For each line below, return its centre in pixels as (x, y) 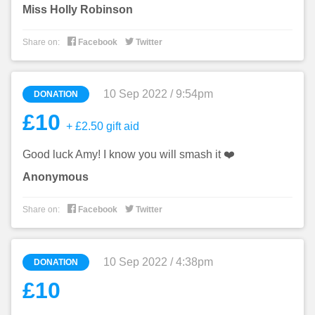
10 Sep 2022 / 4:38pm (158, 262)
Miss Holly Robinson (78, 9)
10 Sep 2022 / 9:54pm (158, 94)
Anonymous (56, 177)
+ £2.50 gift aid (101, 127)
